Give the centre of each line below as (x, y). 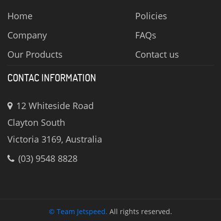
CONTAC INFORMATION (52, 77)
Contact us (157, 54)
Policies (151, 16)
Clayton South (36, 122)
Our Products (35, 54)
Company (27, 35)
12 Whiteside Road (54, 105)
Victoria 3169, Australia (55, 139)
